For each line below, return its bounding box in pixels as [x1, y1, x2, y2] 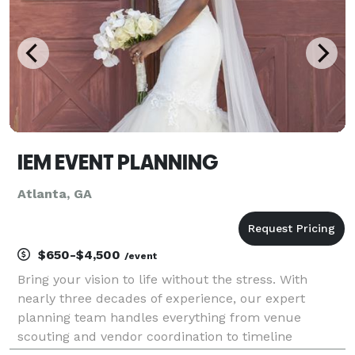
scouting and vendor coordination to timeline [17, 328, 292, 344]
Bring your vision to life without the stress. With [17, 271, 307, 287]
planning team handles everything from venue [17, 309, 301, 325]
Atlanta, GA [17, 185, 92, 201]
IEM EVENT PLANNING [17, 150, 219, 174]
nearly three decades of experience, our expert [17, 290, 305, 306]
